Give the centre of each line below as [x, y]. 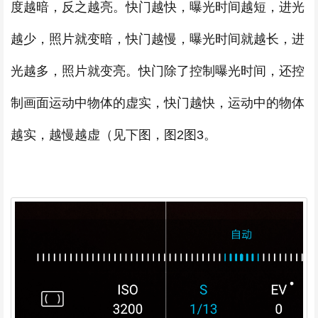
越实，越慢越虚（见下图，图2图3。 [114, 135]
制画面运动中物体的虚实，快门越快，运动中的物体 [158, 103]
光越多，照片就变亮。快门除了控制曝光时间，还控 [158, 71]
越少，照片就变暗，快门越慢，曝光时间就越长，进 [158, 39]
